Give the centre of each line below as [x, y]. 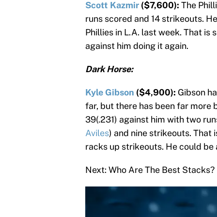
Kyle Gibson [110, 92]
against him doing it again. [137, 46]
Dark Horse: [109, 69]
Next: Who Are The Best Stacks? [150, 170]
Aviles [97, 133]
